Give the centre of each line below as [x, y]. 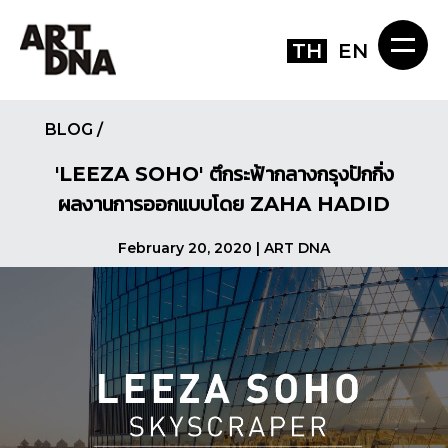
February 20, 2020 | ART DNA [224, 248]
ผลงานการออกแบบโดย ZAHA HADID [224, 204]
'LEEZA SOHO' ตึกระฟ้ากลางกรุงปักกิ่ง [224, 174]
